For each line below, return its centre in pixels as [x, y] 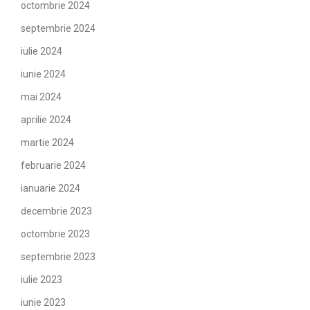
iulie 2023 [42, 280]
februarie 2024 [53, 165]
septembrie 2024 [58, 28]
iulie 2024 [42, 51]
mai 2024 [41, 97]
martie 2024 [47, 143]
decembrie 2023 [56, 211]
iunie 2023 [43, 302]
